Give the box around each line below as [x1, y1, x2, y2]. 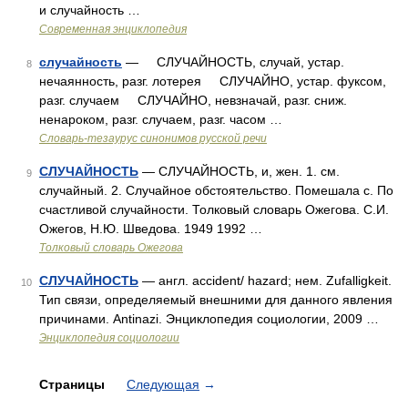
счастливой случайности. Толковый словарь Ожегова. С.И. [39, 202, 389, 217]
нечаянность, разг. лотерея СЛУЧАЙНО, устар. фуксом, [39, 74, 386, 88]
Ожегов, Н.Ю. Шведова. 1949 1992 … [39, 221, 262, 236]
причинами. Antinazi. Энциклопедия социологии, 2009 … [39, 311, 379, 326]
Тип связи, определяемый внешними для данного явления [39, 292, 393, 307]
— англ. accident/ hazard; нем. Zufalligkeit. [138, 273, 392, 288]
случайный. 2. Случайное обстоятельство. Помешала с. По [39, 183, 393, 198]
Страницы [39, 377, 108, 392]
